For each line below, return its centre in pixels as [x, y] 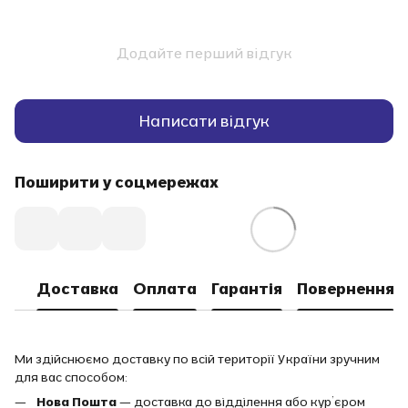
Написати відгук [204, 121]
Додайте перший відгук [204, 52]
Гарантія [247, 289]
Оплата [165, 289]
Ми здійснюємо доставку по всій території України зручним [197, 358]
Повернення [346, 289]
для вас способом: [71, 377]
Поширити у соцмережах [117, 181]
